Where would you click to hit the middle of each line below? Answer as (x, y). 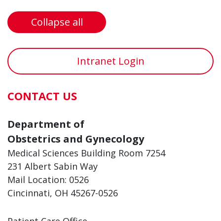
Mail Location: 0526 (48, 179)
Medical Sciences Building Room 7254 (86, 153)
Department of (46, 124)
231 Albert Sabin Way (53, 166)
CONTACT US (42, 95)
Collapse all (57, 22)
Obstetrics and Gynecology (76, 139)
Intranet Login (110, 61)
